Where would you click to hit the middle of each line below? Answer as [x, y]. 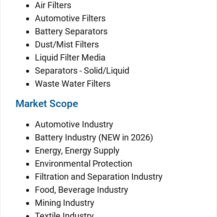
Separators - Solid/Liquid [82, 70]
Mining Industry [65, 203]
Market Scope [47, 104]
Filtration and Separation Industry [99, 177]
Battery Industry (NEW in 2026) [94, 137]
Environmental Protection [84, 163]
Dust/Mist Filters [67, 44]
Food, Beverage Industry [82, 190]
